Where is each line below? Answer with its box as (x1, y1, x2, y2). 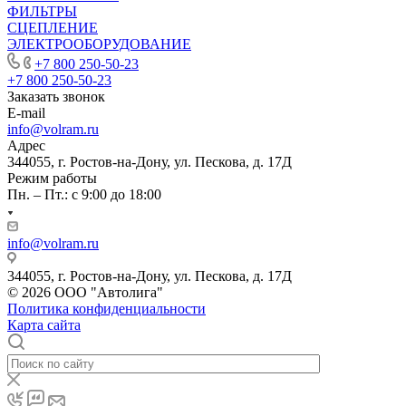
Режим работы (7, 169, 97, 186)
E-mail (7, 104, 45, 121)
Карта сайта (7, 316, 81, 333)
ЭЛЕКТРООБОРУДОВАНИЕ (7, 35, 191, 52)
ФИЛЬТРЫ (7, 3, 77, 19)
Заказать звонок (7, 88, 105, 104)
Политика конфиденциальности (7, 300, 206, 316)
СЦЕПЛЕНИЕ (7, 19, 98, 35)
